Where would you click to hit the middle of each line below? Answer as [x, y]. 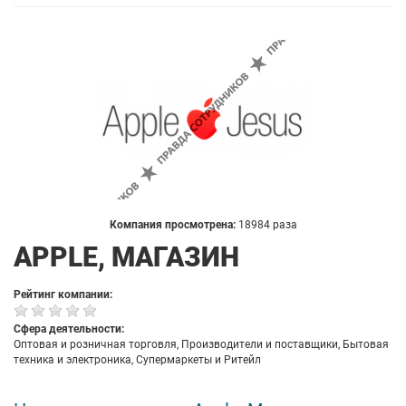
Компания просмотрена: [174, 225]
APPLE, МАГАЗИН [126, 257]
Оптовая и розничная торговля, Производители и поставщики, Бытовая [201, 344]
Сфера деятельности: [69, 329]
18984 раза [267, 225]
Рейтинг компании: [63, 295]
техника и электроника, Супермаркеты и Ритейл [137, 360]
